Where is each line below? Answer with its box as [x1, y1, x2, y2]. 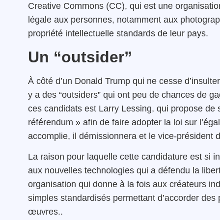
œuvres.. [28, 207, 63, 217]
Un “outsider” [28, 48, 132, 66]
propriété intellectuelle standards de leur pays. [28, 28, 208, 39]
